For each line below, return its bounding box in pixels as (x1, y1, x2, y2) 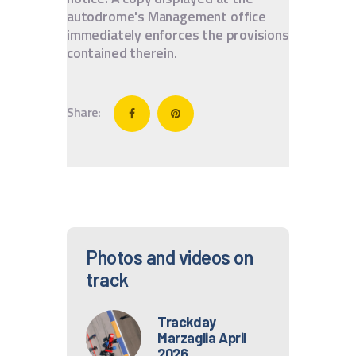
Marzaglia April (157, 329, 246, 347)
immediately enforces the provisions (67, 23, 289, 45)
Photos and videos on (86, 246, 253, 269)
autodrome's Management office (67, 5, 266, 27)
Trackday (157, 313, 216, 331)
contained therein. (67, 41, 177, 64)
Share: (67, 102, 100, 122)
